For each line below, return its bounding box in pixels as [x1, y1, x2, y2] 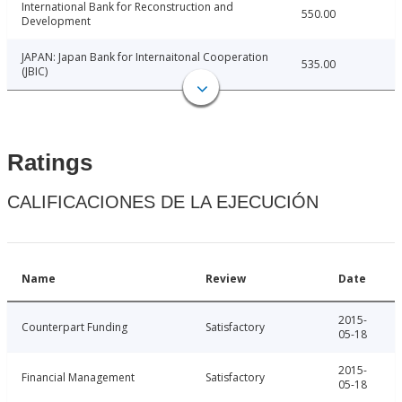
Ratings [7, 149, 92, 177]
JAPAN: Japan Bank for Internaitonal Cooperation [22, 49, 268, 66]
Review [205, 271, 246, 287]
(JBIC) [22, 64, 48, 80]
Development [22, 13, 91, 30]
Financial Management [22, 370, 135, 386]
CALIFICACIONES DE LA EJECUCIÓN [7, 192, 319, 213]
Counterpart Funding [22, 319, 127, 336]
